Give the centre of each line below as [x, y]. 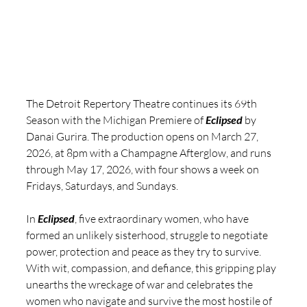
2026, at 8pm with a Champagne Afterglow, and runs [150, 152]
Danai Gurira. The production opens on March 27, [143, 136]
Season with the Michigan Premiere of [116, 120]
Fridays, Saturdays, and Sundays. [102, 185]
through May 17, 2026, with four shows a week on [144, 169]
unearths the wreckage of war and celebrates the [140, 284]
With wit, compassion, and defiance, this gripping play [152, 268]
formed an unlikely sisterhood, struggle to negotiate [148, 235]
